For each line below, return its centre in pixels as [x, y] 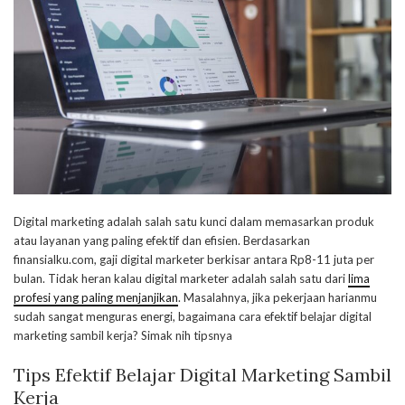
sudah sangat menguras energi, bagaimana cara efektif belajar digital [193, 317]
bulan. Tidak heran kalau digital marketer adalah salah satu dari [181, 279]
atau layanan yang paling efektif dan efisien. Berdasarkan [162, 241]
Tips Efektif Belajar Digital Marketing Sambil [202, 375]
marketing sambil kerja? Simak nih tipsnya [123, 336]
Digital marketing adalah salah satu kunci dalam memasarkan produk [194, 222]
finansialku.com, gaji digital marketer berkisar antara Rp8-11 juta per [194, 260]
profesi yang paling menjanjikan [96, 298]
